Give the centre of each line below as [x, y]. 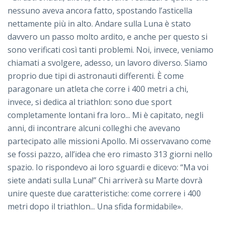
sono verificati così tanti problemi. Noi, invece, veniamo [110, 50]
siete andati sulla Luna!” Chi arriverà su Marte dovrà [105, 181]
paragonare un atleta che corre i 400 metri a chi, [98, 89]
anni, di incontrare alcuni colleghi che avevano [94, 128]
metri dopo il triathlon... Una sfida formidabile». [95, 207]
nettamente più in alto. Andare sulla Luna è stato [99, 24]
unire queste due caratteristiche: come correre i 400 [104, 194]
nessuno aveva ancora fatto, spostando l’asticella [100, 11]
